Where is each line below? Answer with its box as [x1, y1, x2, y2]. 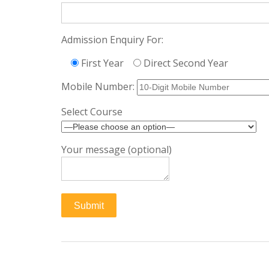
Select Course [61, 105, 122, 118]
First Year [81, 56, 124, 70]
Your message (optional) [61, 143, 172, 156]
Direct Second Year [144, 56, 228, 70]
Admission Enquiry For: [61, 33, 163, 46]
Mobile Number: [61, 80, 137, 93]
